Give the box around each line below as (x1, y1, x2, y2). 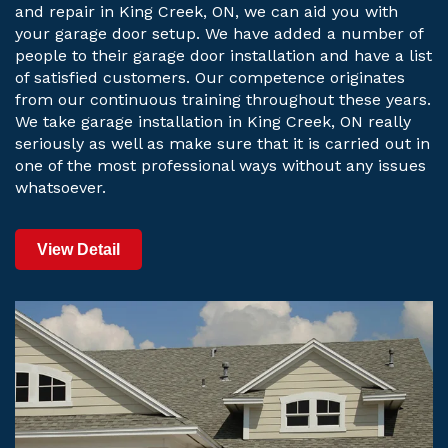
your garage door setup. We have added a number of (15, 24, 423, 44)
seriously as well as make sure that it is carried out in (15, 134, 430, 154)
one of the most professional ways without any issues (15, 156, 426, 176)
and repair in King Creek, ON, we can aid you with (15, 2, 398, 22)
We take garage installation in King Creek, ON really (15, 112, 411, 132)
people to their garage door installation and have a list (15, 46, 432, 66)
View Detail (37, 241, 120, 259)
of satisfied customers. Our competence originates (15, 68, 405, 88)
